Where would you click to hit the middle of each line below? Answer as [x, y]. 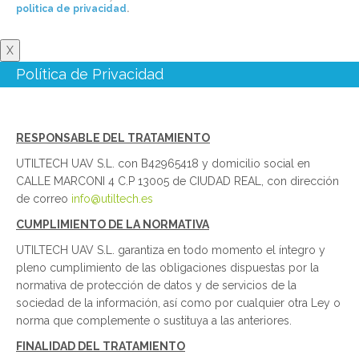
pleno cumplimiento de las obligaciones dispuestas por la [167, 268]
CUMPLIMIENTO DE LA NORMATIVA [113, 225]
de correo [44, 199]
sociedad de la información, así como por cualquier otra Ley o [178, 303]
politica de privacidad [71, 9]
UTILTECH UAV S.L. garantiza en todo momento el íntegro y [171, 250]
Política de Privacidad [90, 75]
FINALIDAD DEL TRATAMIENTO [101, 347]
